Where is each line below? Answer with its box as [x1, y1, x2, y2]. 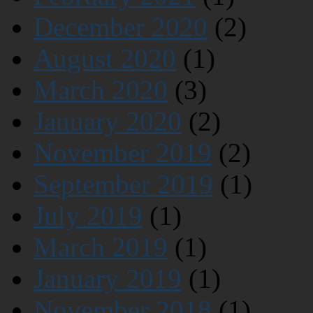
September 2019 [34, 168, 213, 199]
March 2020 [34, 74, 168, 105]
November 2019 [34, 137, 212, 168]
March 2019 [34, 231, 168, 262]
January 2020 [34, 105, 182, 136]
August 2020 [34, 43, 176, 73]
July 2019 [34, 200, 143, 231]
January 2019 [34, 263, 182, 293]
